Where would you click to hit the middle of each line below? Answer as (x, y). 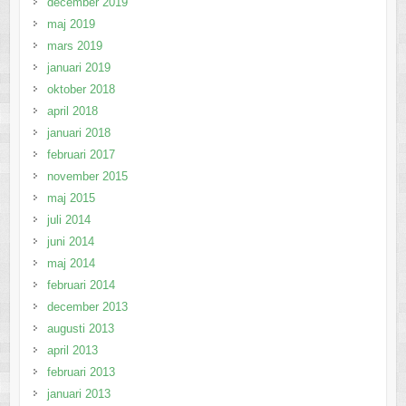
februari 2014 (81, 285)
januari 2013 (78, 393)
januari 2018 (78, 132)
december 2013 (87, 306)
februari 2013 (81, 372)
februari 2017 (81, 154)
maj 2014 (71, 263)
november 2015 (87, 176)
